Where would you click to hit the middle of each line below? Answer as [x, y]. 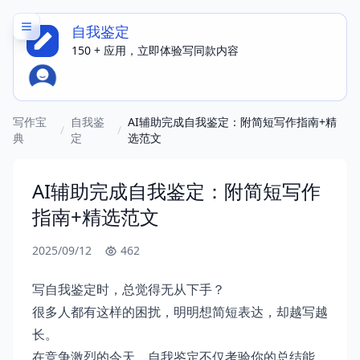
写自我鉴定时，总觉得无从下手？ [129, 289]
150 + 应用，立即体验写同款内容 [155, 50]
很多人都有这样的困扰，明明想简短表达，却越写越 [180, 312]
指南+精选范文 [96, 217]
